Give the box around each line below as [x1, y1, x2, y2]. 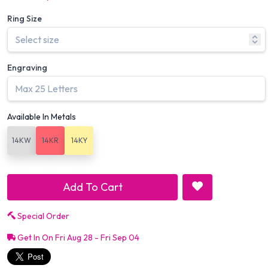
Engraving [7, 62, 47, 74]
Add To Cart [62, 180, 123, 194]
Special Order [16, 211, 69, 222]
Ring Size [7, 13, 42, 25]
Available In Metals [7, 111, 76, 123]
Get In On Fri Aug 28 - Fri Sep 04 [16, 232, 139, 243]
